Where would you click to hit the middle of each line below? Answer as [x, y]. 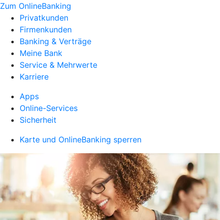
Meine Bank [41, 53]
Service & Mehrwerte [58, 65]
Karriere [34, 77]
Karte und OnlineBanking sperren [81, 139]
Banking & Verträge [55, 41]
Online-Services [49, 108]
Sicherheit [38, 120]
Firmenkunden [46, 29]
